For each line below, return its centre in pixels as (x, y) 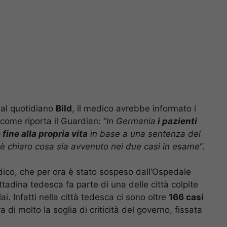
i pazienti (176, 121)
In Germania (131, 121)
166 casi (186, 197)
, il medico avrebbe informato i (134, 108)
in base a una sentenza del (144, 134)
